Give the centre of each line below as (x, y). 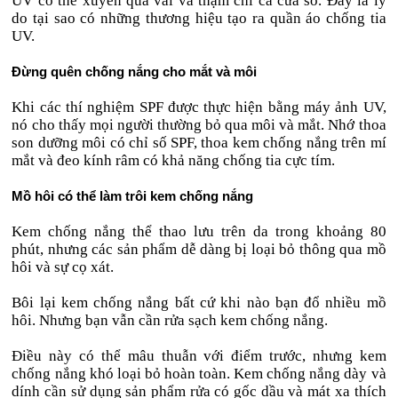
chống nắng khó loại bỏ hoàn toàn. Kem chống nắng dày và (199, 374)
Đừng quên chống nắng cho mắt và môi (135, 72)
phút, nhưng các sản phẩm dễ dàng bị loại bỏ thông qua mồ (199, 249)
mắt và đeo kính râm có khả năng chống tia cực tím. (174, 160)
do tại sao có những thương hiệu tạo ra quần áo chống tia (199, 18)
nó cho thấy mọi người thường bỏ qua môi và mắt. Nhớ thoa (199, 125)
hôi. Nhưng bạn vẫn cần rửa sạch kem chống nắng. (170, 320)
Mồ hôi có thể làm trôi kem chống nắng (133, 196)
